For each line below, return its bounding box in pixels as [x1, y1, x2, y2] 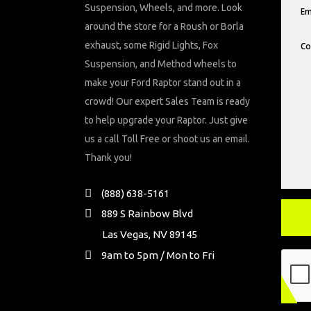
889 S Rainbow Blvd [101, 208, 193, 220]
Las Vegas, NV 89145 [102, 228, 197, 240]
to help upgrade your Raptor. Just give [85, 115, 248, 126]
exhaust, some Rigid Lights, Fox [85, 40, 218, 51]
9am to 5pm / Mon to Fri [101, 249, 215, 261]
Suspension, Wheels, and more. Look [85, 2, 242, 13]
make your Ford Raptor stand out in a [85, 77, 241, 88]
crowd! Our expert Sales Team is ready [85, 96, 250, 107]
